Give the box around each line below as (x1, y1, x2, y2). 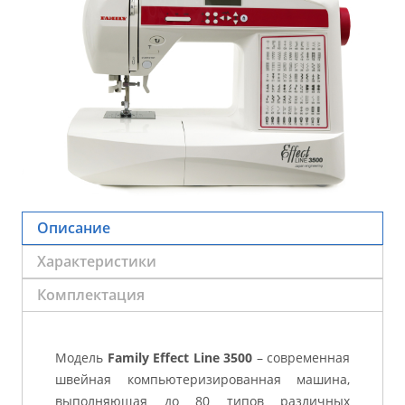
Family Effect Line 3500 (107, 348, 252, 366)
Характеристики (37, 251, 156, 272)
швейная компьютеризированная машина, (55, 370, 350, 388)
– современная (252, 348, 350, 366)
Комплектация (37, 285, 145, 306)
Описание (37, 218, 110, 239)
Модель (55, 348, 108, 366)
